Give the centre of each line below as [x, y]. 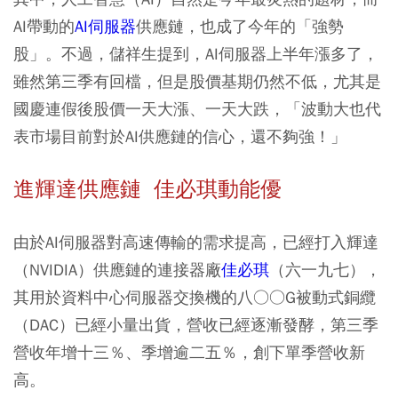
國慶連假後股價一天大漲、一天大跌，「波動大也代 [197, 109]
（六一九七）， [325, 270]
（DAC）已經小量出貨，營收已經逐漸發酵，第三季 [196, 325]
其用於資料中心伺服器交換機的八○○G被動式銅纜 [195, 298]
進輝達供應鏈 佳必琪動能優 [147, 190]
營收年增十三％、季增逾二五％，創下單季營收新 [189, 353]
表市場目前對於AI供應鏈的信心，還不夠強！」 [180, 137]
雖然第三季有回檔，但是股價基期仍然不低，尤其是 [197, 82]
